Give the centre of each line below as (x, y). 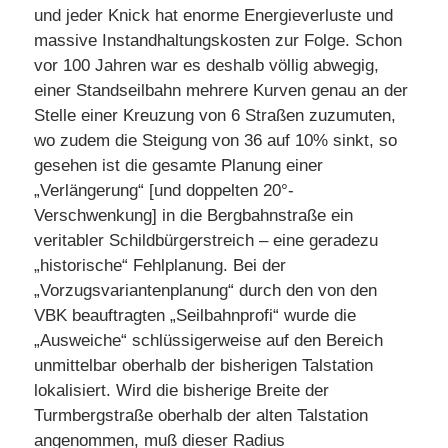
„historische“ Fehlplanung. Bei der (160, 266)
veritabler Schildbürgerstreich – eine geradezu (206, 241)
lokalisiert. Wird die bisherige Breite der (181, 391)
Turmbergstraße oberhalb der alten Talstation (201, 416)
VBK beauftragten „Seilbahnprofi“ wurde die (195, 316)
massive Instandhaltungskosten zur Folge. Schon (218, 41)
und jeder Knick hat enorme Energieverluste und (213, 16)
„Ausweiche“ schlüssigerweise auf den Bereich (208, 341)
